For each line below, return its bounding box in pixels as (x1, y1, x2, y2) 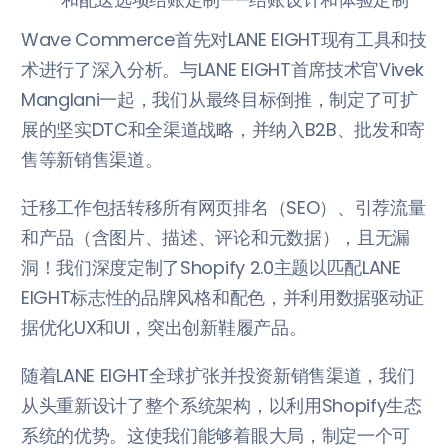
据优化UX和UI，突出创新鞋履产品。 (21, 314, 307, 340)
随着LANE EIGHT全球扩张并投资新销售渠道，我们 (21, 362, 415, 388)
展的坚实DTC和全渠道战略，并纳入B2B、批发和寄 (21, 116, 425, 142)
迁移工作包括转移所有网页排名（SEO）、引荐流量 (21, 194, 426, 220)
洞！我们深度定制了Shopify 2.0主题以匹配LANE (21, 254, 401, 280)
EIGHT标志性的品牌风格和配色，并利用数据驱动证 (21, 284, 424, 310)
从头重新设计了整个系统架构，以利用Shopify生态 (21, 392, 422, 418)
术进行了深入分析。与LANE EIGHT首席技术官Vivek (21, 56, 424, 82)
